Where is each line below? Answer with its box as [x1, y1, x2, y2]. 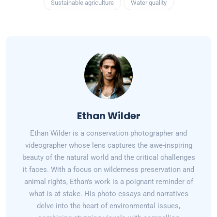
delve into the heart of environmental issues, [37, 201, 180, 211]
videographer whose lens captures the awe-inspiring [25, 141, 192, 150]
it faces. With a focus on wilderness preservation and [23, 165, 194, 174]
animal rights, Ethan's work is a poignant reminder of [24, 177, 193, 186]
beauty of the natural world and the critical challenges [22, 153, 195, 162]
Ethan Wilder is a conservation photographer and [30, 129, 187, 138]
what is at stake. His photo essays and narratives [29, 189, 188, 199]
